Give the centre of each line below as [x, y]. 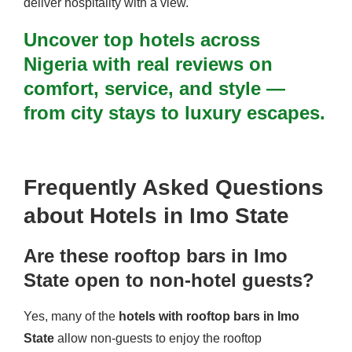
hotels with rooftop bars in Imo [209, 316]
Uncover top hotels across [142, 40]
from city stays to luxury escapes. [174, 113]
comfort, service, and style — [154, 88]
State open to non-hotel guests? [169, 280]
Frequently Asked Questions [174, 187]
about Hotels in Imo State [159, 216]
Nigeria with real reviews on [148, 64]
